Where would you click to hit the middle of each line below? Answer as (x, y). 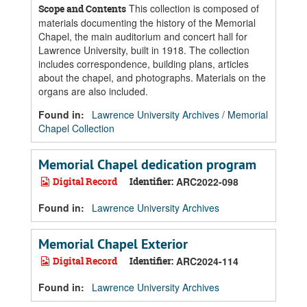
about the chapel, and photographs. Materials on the (152, 77)
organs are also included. (93, 91)
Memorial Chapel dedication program (147, 164)
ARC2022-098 (207, 182)
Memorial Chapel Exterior (113, 244)
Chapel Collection (76, 128)
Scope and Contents (82, 9)
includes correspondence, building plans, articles (144, 64)
